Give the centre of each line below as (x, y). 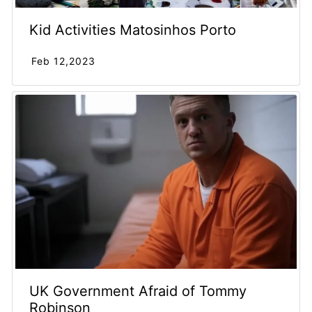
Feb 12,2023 (63, 61)
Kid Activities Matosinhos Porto (133, 30)
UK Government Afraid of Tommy (138, 291)
